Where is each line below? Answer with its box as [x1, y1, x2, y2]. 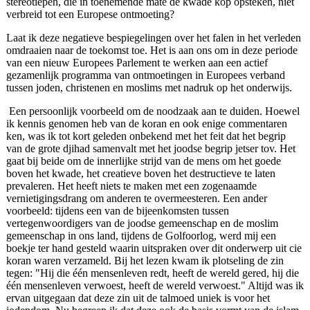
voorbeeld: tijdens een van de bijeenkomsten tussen [6, 205, 229, 217]
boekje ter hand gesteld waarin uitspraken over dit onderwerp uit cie [6, 242, 302, 255]
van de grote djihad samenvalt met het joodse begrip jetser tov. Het [6, 143, 295, 155]
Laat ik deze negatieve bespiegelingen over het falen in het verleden [6, 32, 301, 44]
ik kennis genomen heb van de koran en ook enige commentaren [6, 118, 287, 130]
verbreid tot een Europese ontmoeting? [6, 8, 174, 21]
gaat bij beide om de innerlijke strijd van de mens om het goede [6, 155, 281, 167]
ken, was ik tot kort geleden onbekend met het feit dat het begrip [6, 130, 286, 143]
